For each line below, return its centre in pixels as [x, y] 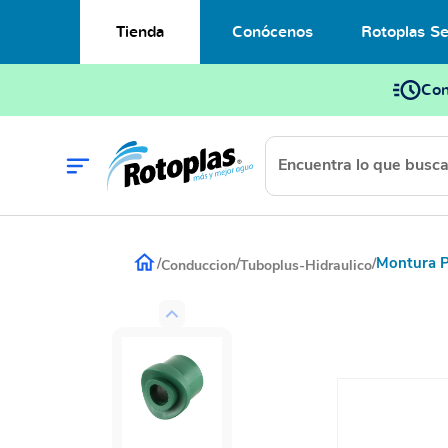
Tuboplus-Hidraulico [306, 265]
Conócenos [272, 32]
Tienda [140, 32]
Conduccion [198, 265]
